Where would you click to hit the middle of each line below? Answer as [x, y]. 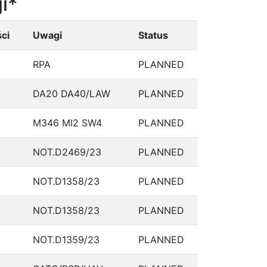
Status [153, 35]
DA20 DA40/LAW [72, 94]
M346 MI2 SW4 [67, 123]
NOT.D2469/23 [67, 152]
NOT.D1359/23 [66, 240]
